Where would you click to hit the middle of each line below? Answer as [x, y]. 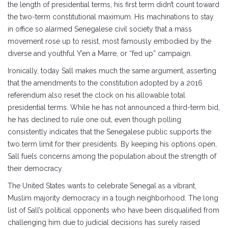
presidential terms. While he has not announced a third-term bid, [114, 107]
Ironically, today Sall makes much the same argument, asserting [112, 70]
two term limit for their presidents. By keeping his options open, [112, 144]
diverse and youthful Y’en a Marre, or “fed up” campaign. [100, 53]
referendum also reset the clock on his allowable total [96, 95]
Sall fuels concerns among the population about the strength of [112, 156]
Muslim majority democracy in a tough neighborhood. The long [113, 198]
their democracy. [35, 168]
